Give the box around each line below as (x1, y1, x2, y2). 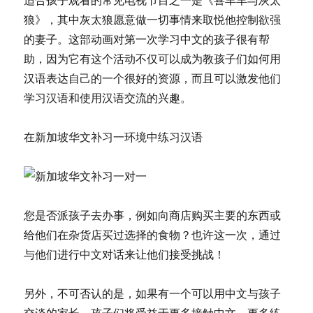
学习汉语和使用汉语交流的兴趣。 (24, 90, 192, 105)
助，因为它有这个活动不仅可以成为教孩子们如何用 (24, 51, 282, 66)
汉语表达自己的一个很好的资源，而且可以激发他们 (24, 71, 282, 85)
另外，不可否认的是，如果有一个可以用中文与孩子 (24, 286, 282, 300)
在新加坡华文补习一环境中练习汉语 (24, 129, 203, 144)
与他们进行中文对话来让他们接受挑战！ (24, 247, 226, 261)
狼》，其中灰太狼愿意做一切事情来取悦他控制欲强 (24, 12, 282, 27)
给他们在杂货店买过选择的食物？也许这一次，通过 (24, 227, 282, 242)
